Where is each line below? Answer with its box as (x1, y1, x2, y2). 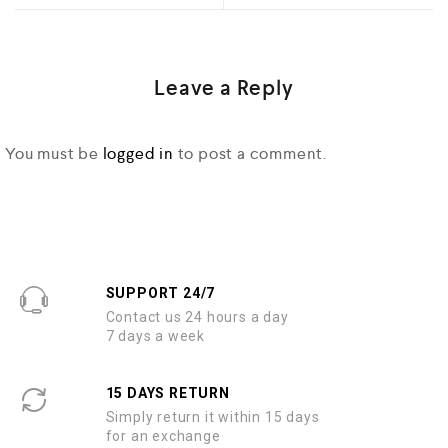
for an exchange (105, 428, 221, 444)
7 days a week (105, 328, 205, 344)
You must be (5, 143, 103, 164)
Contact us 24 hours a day (105, 309, 289, 325)
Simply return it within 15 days (105, 409, 320, 425)
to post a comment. (173, 143, 328, 164)
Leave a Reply (154, 74, 294, 102)
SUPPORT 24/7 (105, 285, 216, 301)
